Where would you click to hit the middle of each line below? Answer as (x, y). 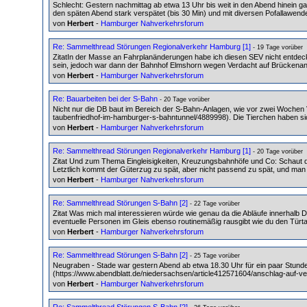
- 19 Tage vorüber (277, 47)
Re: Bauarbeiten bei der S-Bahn (105, 98)
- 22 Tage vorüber (214, 203)
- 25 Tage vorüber (214, 255)
